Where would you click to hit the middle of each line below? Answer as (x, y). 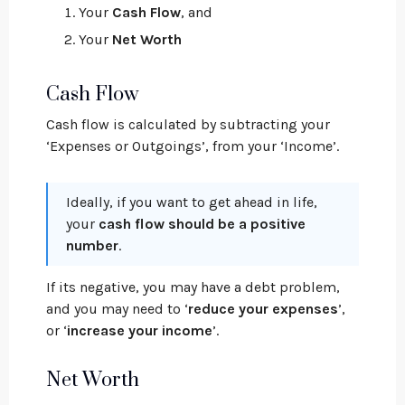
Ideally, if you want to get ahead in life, (192, 202)
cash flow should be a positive (202, 224)
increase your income (140, 330)
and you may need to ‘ (117, 309)
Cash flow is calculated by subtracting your (188, 124)
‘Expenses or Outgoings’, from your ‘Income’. (193, 146)
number (92, 245)
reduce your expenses (263, 309)
